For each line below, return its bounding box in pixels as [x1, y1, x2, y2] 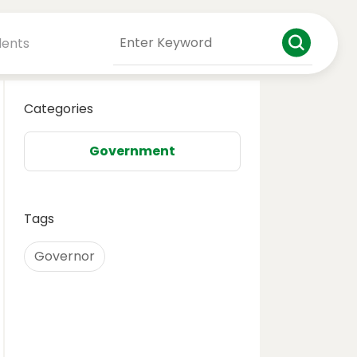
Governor [34, 247, 95, 265]
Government [89, 142, 175, 160]
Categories [24, 100, 93, 118]
